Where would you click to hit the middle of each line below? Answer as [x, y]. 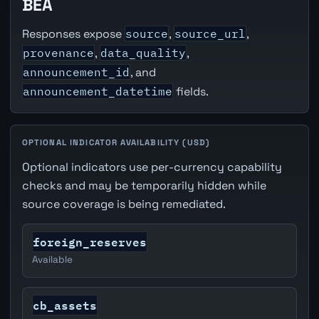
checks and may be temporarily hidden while [144, 185]
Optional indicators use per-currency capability [152, 167]
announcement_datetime [97, 91]
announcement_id [76, 72]
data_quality [143, 53]
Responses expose [73, 34]
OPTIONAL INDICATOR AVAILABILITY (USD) [116, 143]
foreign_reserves [90, 241]
